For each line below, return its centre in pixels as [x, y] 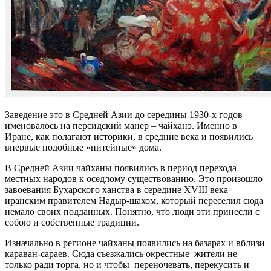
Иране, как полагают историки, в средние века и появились [129, 136]
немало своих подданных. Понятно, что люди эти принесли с [132, 211]
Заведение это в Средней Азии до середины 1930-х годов [124, 114]
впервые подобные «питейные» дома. [83, 147]
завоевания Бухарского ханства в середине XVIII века [116, 189]
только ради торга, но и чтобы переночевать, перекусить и [127, 264]
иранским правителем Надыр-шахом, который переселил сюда [134, 200]
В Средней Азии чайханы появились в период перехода [121, 168]
